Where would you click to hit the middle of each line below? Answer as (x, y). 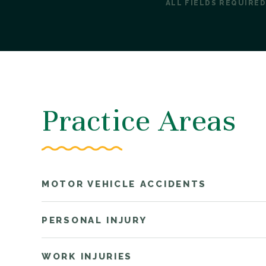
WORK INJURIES (87, 256)
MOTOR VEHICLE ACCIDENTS (124, 184)
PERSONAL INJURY (94, 220)
